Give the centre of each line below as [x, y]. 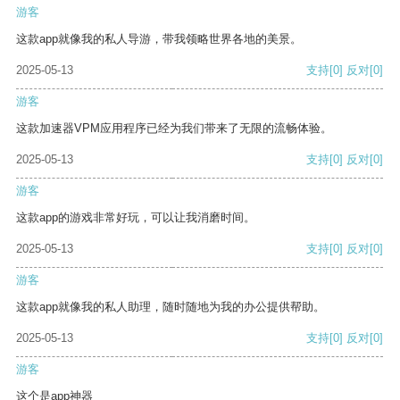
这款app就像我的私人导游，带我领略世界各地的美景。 [159, 39]
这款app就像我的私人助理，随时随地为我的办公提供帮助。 [171, 307]
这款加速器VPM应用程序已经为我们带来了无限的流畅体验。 [174, 129]
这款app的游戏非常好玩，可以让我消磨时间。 [136, 218]
